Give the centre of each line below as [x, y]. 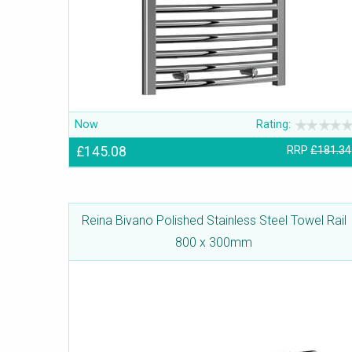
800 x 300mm [214, 243]
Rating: [274, 125]
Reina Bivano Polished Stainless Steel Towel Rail [214, 221]
